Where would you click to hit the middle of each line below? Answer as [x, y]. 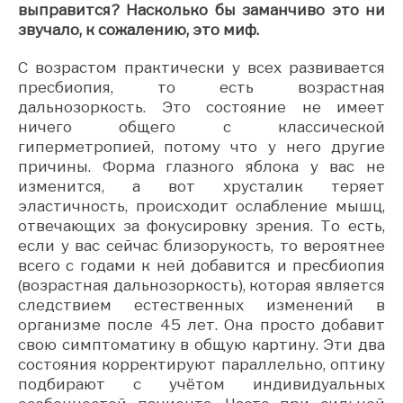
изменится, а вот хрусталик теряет [201, 186]
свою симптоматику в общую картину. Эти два [201, 344]
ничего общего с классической [201, 126]
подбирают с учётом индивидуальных [201, 384]
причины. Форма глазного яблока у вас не [201, 166]
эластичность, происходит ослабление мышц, [201, 206]
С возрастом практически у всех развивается [201, 67]
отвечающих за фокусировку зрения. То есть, [201, 225]
